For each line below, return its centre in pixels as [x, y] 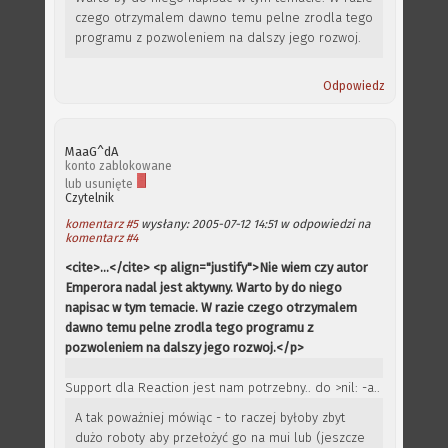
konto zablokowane [118, 166]
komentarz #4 [101, 238]
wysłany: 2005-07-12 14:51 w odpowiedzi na [254, 224]
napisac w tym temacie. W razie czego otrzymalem [211, 307]
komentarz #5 [101, 224]
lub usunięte [100, 184]
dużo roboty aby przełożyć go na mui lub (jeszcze [220, 437]
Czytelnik [89, 198]
